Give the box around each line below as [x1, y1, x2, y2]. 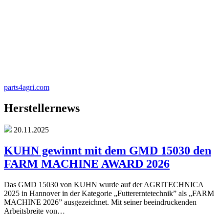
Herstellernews [4, 101, 80, 114]
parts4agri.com [4, 83, 49, 92]
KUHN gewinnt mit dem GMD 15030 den [4, 144, 211, 157]
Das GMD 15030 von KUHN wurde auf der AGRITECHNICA [4, 180, 203, 189]
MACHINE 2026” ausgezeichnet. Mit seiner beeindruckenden [4, 197, 197, 206]
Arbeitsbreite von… [4, 206, 65, 215]
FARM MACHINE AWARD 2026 [4, 157, 170, 170]
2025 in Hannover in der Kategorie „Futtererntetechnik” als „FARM [4, 189, 214, 197]
